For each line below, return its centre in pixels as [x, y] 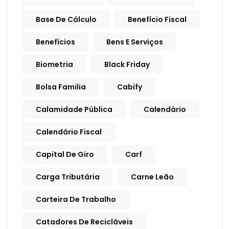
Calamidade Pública [74, 110]
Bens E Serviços [135, 42]
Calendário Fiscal [69, 132]
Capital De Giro [65, 155]
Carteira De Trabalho [76, 200]
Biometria [54, 65]
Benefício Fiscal [157, 20]
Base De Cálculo [66, 20]
